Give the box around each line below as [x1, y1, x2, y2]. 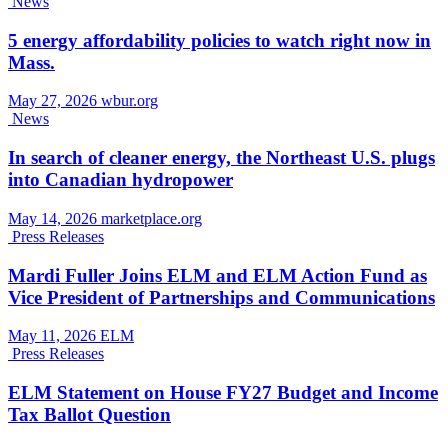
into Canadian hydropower [8, 169, 233, 191]
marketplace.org [101, 209, 202, 227]
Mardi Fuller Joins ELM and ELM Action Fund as [8, 264, 427, 286]
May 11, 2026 [8, 327, 100, 345]
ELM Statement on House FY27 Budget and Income [8, 382, 438, 404]
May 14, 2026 [8, 209, 101, 227]
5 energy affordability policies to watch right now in [8, 29, 431, 51]
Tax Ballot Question [8, 404, 171, 426]
